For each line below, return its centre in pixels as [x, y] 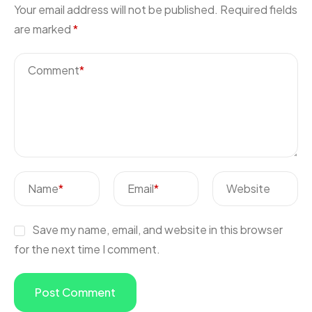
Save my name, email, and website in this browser [157, 230]
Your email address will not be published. [116, 10]
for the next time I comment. [87, 249]
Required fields [259, 10]
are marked [44, 29]
